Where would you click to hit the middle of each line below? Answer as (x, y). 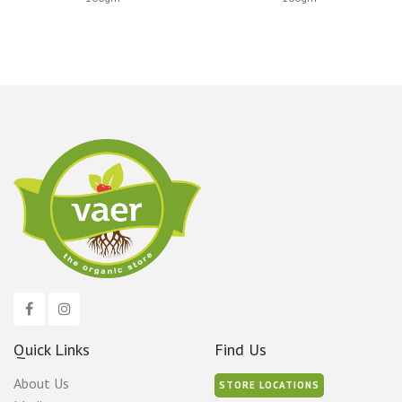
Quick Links (52, 350)
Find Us (240, 350)
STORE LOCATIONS (269, 385)
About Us (41, 384)
